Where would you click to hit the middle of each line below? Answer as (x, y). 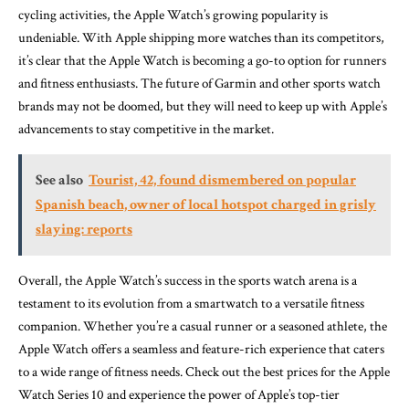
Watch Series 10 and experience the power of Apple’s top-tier (179, 394)
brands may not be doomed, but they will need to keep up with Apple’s (203, 106)
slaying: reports (84, 229)
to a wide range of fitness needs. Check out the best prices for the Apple (204, 372)
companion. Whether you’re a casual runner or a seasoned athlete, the (203, 326)
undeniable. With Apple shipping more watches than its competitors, (201, 37)
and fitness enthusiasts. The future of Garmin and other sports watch (199, 83)
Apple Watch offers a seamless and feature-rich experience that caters (201, 349)
